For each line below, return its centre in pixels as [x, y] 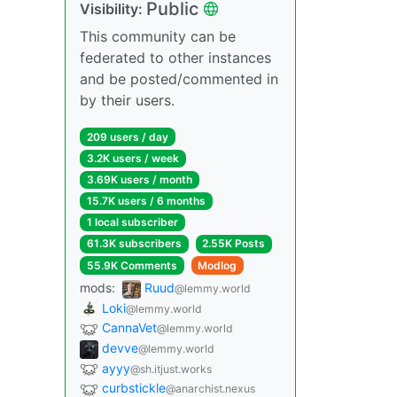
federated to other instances [175, 57]
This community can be [158, 36]
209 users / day [127, 136]
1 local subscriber [132, 222]
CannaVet [129, 328]
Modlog [218, 265]
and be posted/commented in [179, 78]
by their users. [127, 100]
